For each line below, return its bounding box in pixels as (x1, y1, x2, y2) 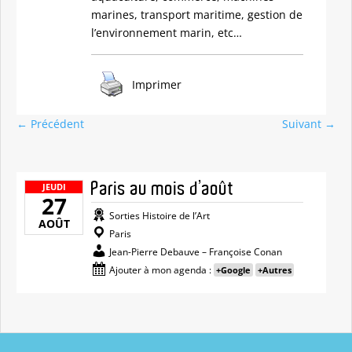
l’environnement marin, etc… (91, 25, 242, 40)
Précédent (31, 116, 84, 131)
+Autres (258, 264, 291, 276)
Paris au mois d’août (91, 178, 233, 200)
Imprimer (132, 76, 181, 92)
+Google (216, 264, 251, 276)
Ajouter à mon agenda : (107, 263, 214, 277)
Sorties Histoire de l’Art (107, 209, 210, 222)
